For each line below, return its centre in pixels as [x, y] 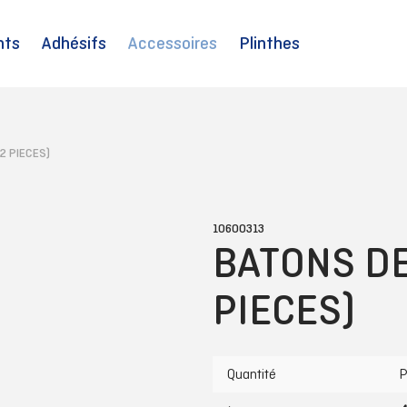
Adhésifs [74, 43]
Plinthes [269, 43]
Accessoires [172, 43]
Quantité [252, 374]
